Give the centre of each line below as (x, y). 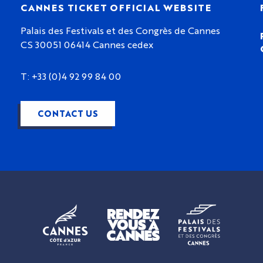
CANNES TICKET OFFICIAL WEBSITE (116, 7)
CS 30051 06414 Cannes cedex (87, 44)
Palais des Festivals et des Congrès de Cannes (120, 30)
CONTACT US (68, 113)
